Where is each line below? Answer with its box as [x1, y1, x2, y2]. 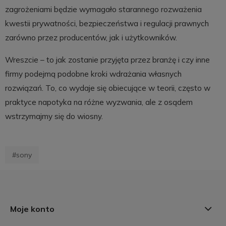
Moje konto [10, 203, 54, 214]
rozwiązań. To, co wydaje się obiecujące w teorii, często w [5, 83, 210, 93]
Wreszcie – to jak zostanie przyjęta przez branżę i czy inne [5, 54, 210, 65]
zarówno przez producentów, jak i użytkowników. [5, 33, 177, 43]
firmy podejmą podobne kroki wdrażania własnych [5, 69, 182, 79]
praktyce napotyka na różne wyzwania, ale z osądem [5, 97, 193, 107]
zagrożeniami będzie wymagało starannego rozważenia [5, 5, 202, 15]
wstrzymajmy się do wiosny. [5, 111, 103, 121]
